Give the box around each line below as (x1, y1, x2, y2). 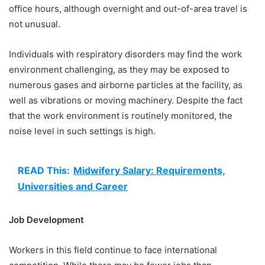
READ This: (18, 164, 70, 176)
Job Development (9, 214, 86, 225)
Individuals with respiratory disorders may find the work (9, 48, 242, 60)
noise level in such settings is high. (9, 125, 158, 137)
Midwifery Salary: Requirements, (73, 164, 225, 176)
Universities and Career (18, 180, 128, 192)
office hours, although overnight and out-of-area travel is (9, 2, 247, 14)
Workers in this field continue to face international (9, 244, 217, 256)
